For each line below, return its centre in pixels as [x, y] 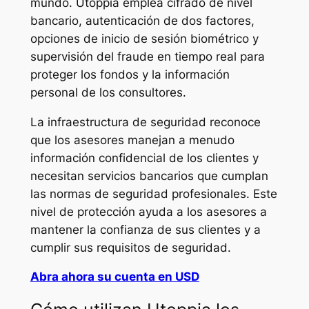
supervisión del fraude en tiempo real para [147, 56]
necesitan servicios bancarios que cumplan [149, 176]
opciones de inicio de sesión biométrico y [144, 38]
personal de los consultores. [108, 92]
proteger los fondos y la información [130, 74]
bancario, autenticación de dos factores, [142, 20]
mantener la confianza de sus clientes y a [145, 229]
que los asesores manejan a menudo [132, 140]
